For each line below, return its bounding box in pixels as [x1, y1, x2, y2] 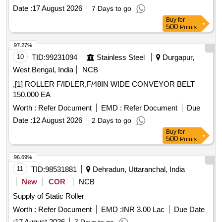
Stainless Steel [97, 53, 145, 62]
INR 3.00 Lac [122, 205, 165, 214]
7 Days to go [92, 4, 131, 13]
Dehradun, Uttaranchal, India [91, 165, 185, 174]
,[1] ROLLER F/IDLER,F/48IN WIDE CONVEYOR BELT [13, 80, 195, 89]
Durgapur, [161, 53, 194, 62]
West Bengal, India [13, 65, 73, 74]
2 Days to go [92, 116, 131, 125]
